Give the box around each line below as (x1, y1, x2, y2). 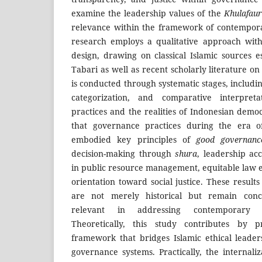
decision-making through (71, 148, 175, 160)
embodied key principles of (71, 134, 196, 146)
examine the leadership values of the (71, 8, 224, 19)
